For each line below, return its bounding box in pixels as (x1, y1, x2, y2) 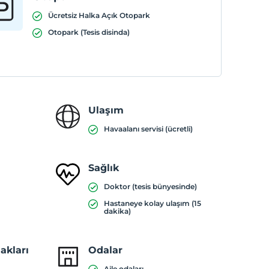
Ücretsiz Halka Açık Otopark (47, 11, 150, 20)
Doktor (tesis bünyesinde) (103, 182, 197, 191)
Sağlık (88, 162, 119, 174)
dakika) (103, 207, 131, 216)
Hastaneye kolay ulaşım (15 (103, 199, 201, 208)
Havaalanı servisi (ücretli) (103, 124, 193, 133)
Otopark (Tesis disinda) (47, 28, 130, 37)
